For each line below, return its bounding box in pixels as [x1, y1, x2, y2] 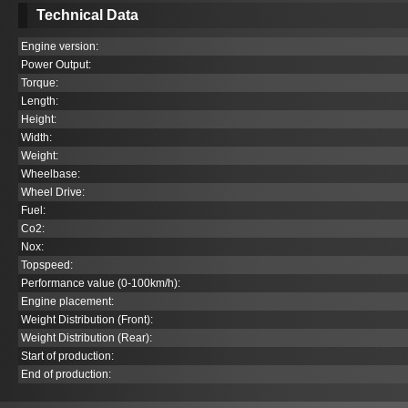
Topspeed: [21, 259, 73, 271]
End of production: [21, 368, 111, 381]
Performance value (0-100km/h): [21, 277, 180, 290]
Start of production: [21, 350, 114, 362]
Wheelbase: [21, 168, 80, 180]
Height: [21, 113, 56, 126]
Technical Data [36, 7, 138, 23]
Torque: [21, 76, 58, 89]
